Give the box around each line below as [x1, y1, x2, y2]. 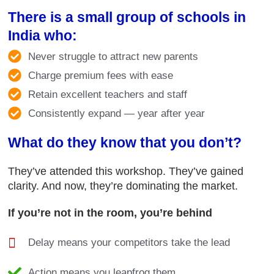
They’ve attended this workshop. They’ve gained [8, 165, 243, 177]
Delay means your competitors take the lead [28, 236, 230, 248]
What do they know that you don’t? [8, 134, 242, 150]
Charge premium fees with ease [28, 69, 173, 81]
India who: [8, 27, 77, 43]
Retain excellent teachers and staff [28, 88, 187, 100]
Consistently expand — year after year [28, 107, 205, 119]
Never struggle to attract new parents [28, 50, 198, 62]
